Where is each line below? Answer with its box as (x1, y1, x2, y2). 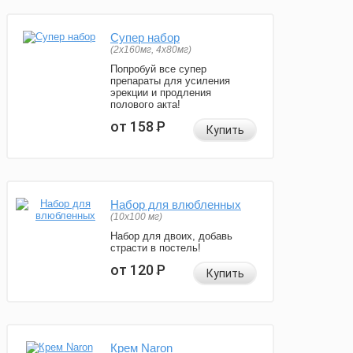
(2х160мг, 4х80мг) (110, 44, 191, 56)
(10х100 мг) (110, 211, 162, 223)
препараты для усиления (110, 75, 230, 87)
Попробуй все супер (110, 63, 206, 76)
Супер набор (110, 31, 180, 45)
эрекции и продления (110, 87, 211, 99)
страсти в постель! (110, 242, 201, 255)
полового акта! (110, 98, 180, 111)
